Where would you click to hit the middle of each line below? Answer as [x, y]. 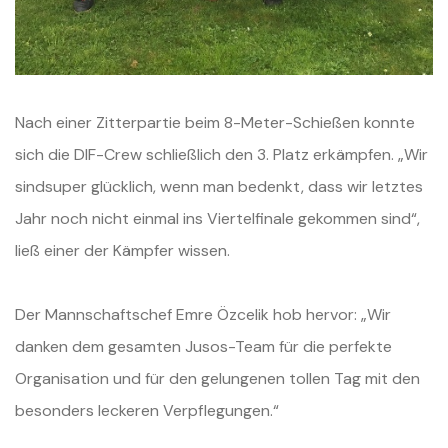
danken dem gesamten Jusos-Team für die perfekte [203, 347]
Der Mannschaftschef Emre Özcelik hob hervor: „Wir [203, 315]
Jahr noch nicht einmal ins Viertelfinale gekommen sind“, [217, 219]
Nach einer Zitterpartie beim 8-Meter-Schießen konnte [215, 123]
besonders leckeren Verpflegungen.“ [147, 411]
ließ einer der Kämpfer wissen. [122, 251]
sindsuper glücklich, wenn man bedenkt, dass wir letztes [219, 187]
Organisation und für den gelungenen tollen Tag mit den [217, 379]
